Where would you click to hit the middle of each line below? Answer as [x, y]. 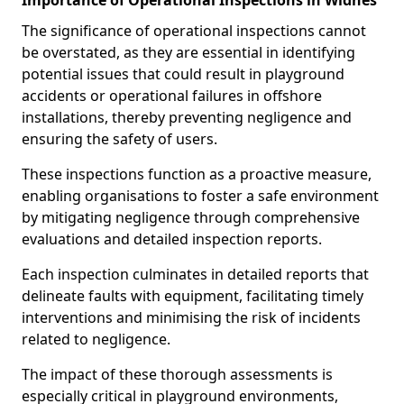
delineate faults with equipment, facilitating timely [193, 296]
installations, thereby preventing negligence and [187, 117]
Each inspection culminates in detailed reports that [195, 274]
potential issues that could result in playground [183, 74]
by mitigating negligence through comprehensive [191, 217]
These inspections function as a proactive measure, [197, 174]
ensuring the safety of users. [119, 139]
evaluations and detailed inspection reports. [174, 239]
